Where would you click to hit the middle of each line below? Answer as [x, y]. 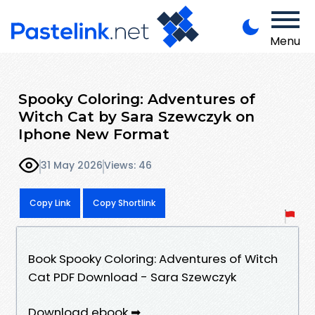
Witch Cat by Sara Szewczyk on [136, 116]
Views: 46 [128, 166]
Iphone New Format [94, 134]
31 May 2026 [72, 166]
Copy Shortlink [124, 202]
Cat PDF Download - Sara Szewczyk [132, 277]
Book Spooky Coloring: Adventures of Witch [153, 258]
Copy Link [50, 202]
